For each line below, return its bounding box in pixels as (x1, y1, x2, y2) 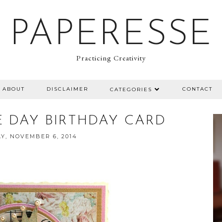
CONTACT (182, 86, 213, 92)
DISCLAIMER (46, 86, 88, 92)
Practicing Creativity (76, 53, 146, 62)
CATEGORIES (110, 86, 152, 93)
